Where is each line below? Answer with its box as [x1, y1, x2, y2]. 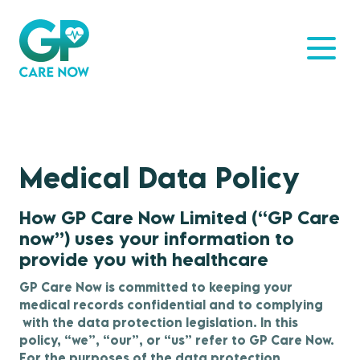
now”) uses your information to [19, 227, 294, 249]
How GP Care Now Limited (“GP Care [19, 207, 340, 228]
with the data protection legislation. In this [19, 315, 298, 329]
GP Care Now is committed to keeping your [19, 280, 292, 294]
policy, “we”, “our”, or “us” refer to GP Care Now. [19, 333, 334, 347]
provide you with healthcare [19, 248, 268, 270]
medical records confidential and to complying [19, 297, 323, 312]
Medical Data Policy [19, 160, 300, 194]
